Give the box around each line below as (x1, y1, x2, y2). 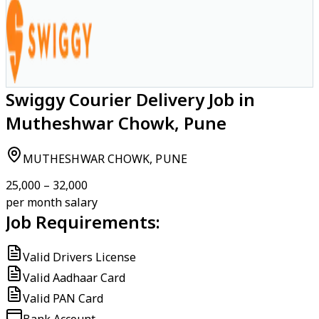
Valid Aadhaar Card (23, 270, 125, 286)
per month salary (6, 194, 98, 210)
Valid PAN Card (23, 291, 103, 306)
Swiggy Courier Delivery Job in (6, 88, 255, 111)
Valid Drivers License (23, 249, 136, 265)
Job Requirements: (6, 210, 160, 234)
